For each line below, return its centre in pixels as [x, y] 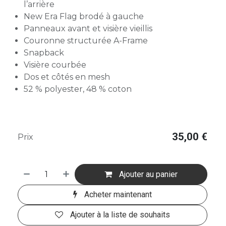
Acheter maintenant [117, 194]
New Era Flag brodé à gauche [84, 17]
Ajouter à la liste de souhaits [120, 215]
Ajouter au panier [148, 174]
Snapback [44, 53]
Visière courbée [55, 65]
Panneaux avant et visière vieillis [88, 29]
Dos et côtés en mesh [67, 77]
